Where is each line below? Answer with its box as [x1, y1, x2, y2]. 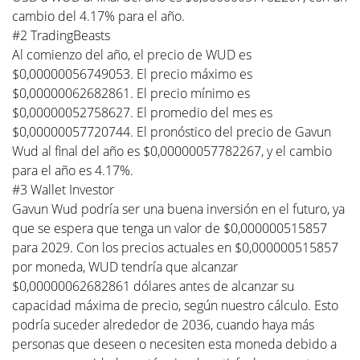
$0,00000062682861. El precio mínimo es [12, 84, 250, 102]
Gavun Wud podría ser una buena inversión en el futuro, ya [12, 199, 345, 218]
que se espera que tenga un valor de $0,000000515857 [12, 219, 327, 237]
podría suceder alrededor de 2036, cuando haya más [12, 315, 314, 333]
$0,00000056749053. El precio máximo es [12, 64, 252, 83]
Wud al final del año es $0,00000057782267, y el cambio [12, 141, 332, 160]
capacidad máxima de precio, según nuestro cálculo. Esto [12, 296, 338, 314]
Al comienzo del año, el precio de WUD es [12, 45, 252, 63]
